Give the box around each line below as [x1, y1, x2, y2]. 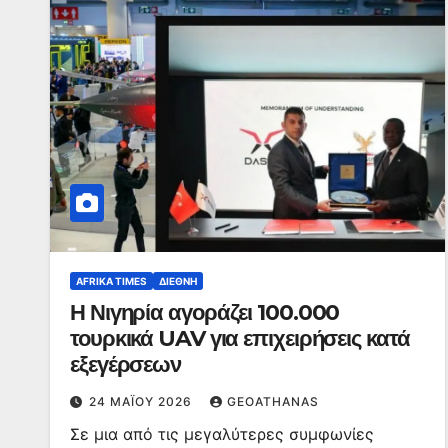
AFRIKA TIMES [76, 275, 147, 287]
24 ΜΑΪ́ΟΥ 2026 [89, 394, 196, 409]
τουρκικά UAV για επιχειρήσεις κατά [70, 325, 410, 352]
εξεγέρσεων [70, 351, 181, 378]
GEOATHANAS [227, 394, 319, 409]
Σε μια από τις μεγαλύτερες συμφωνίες [70, 424, 374, 444]
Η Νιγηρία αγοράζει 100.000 [70, 299, 340, 326]
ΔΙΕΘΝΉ [159, 275, 197, 287]
